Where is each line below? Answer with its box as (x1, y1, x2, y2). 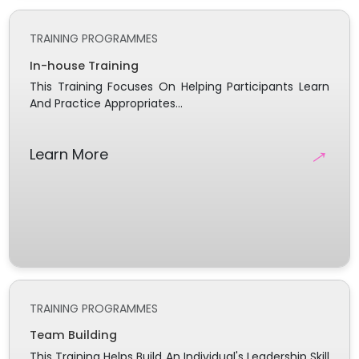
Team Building (29, 327, 117, 344)
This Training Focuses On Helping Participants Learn (29, 79, 330, 95)
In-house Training (29, 57, 139, 74)
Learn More (29, 144, 108, 165)
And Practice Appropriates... (29, 95, 183, 112)
